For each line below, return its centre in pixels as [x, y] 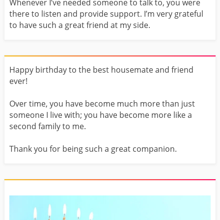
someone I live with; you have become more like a [101, 115]
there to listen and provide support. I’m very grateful [106, 14]
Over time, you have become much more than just [102, 104]
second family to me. [48, 126]
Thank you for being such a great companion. [93, 149]
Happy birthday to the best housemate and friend [101, 70]
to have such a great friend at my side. [80, 25]
